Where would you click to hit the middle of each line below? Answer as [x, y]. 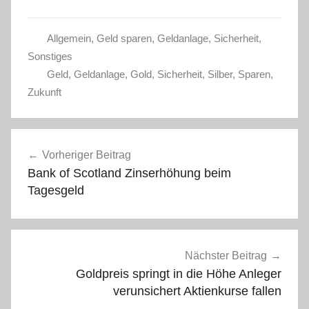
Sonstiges [50, 56]
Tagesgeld [56, 190]
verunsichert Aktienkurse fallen [197, 291]
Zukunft [44, 92]
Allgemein [69, 38]
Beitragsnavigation [90, 141]
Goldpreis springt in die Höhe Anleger [179, 273]
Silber [220, 74]
